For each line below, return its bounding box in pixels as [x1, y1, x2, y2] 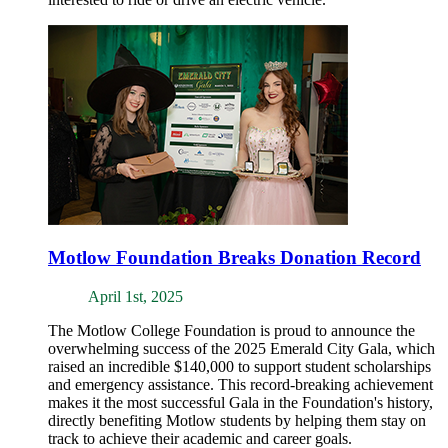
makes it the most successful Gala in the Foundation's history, [48, 393, 433, 411]
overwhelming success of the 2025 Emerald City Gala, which [48, 339, 435, 357]
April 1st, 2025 [88, 287, 183, 305]
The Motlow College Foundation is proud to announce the [48, 321, 415, 339]
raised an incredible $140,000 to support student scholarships [48, 357, 431, 375]
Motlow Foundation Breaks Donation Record [48, 247, 421, 269]
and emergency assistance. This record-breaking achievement [48, 375, 433, 393]
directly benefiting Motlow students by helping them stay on [48, 411, 426, 429]
